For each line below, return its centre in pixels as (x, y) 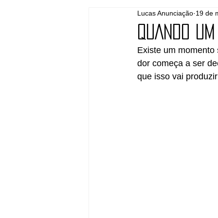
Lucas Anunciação (165, 13)
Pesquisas (159, 17)
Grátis (117, 17)
